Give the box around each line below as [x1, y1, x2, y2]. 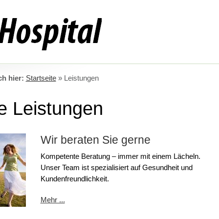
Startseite [25, 74, 56, 82]
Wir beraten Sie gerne [40, 133, 151, 146]
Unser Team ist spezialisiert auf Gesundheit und [40, 163, 193, 172]
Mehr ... [40, 196, 65, 204]
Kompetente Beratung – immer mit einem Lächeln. [40, 152, 200, 160]
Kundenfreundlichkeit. [40, 175, 109, 183]
